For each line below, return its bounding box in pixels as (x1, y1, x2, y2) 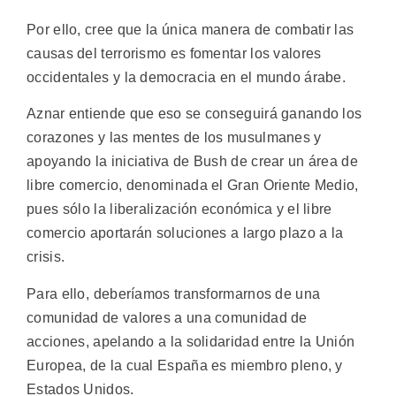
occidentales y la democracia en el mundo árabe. (27, 69, 346, 85)
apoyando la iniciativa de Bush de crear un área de (27, 154, 358, 170)
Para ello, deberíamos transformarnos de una (27, 286, 321, 301)
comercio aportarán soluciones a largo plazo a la (27, 225, 344, 241)
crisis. (27, 249, 65, 265)
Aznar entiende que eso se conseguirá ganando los (27, 106, 362, 122)
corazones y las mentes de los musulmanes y (27, 130, 322, 146)
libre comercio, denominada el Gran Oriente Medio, (27, 178, 359, 194)
